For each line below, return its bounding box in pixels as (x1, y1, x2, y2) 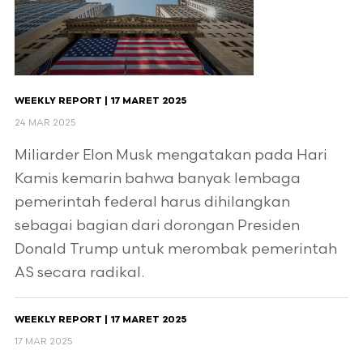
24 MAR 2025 (14, 117, 76, 129)
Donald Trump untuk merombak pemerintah (14, 241, 337, 258)
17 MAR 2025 (14, 335, 73, 348)
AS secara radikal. (14, 264, 144, 281)
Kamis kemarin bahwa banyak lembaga (14, 170, 301, 187)
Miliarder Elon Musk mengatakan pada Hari (14, 147, 327, 164)
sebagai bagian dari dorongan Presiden (14, 217, 300, 234)
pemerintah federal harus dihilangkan (14, 194, 290, 211)
